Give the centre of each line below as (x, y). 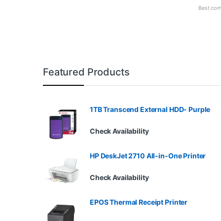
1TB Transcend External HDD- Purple (150, 110)
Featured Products (86, 72)
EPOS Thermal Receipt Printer (139, 202)
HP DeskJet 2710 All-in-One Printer (148, 156)
